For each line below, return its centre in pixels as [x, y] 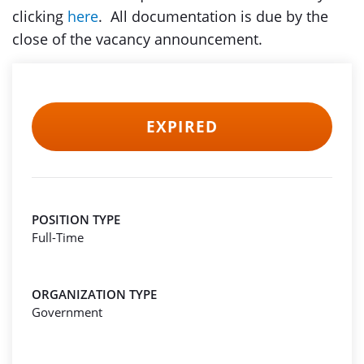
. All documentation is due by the [213, 16]
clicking [40, 16]
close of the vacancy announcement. [139, 39]
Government [67, 312]
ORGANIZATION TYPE [94, 294]
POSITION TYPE [76, 219]
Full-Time [58, 237]
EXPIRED [182, 127]
